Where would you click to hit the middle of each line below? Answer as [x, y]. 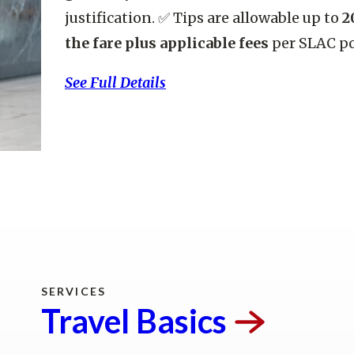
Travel [88, 321]
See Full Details [115, 83]
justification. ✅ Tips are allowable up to [203, 18]
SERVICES [73, 291]
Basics [181, 321]
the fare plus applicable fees [167, 43]
